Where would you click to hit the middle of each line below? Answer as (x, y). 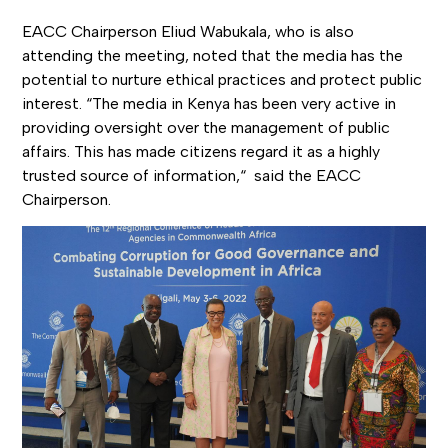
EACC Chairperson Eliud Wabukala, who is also (188, 32)
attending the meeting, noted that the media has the (213, 56)
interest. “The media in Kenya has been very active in (209, 104)
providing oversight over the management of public (206, 128)
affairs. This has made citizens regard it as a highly (201, 152)
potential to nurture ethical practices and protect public (222, 80)
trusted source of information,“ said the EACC (192, 176)
